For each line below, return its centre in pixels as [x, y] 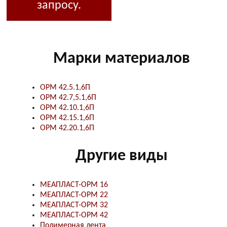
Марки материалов [122, 59]
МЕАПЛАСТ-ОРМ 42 [74, 215]
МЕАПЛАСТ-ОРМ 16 [74, 185]
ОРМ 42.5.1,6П [65, 87]
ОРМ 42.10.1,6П [67, 108]
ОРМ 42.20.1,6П [67, 128]
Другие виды [122, 156]
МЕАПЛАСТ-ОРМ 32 [74, 205]
